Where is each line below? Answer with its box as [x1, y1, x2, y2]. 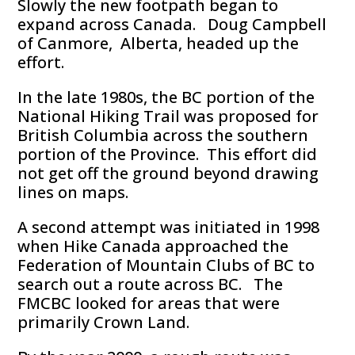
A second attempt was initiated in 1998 [17, 216, 320, 239]
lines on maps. [17, 181, 129, 204]
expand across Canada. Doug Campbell [17, 13, 327, 36]
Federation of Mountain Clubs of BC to [17, 254, 315, 277]
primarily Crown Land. [17, 311, 190, 334]
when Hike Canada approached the [17, 235, 289, 258]
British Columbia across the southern [17, 124, 309, 147]
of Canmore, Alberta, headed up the [17, 32, 300, 55]
